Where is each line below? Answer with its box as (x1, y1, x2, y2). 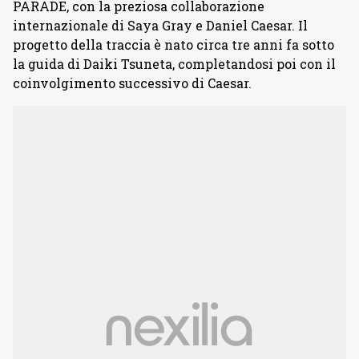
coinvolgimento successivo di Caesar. (13, 75, 252, 91)
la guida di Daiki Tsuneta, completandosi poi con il (13, 55, 336, 72)
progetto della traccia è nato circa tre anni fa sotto (13, 36, 334, 53)
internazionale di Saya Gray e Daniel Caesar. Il (13, 17, 308, 34)
